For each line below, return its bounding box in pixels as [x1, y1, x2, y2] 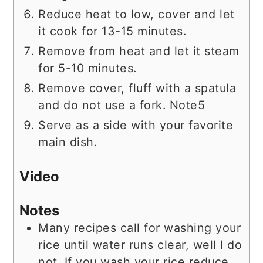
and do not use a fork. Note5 [38, 98, 205, 113]
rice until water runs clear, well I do [38, 238, 242, 252]
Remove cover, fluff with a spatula [38, 81, 237, 96]
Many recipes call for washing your [38, 221, 241, 235]
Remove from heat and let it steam [38, 44, 240, 59]
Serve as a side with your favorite [38, 118, 234, 133]
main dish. [38, 135, 97, 150]
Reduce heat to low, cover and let [38, 7, 235, 22]
